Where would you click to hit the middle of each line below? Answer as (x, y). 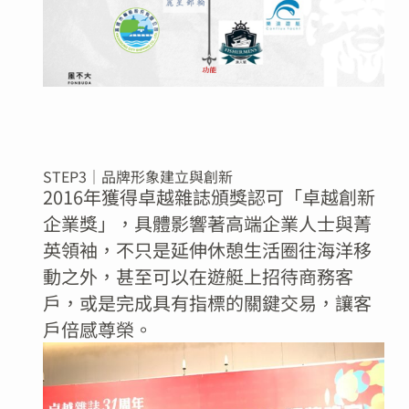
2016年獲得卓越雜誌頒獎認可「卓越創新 (209, 197)
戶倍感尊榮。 (97, 330)
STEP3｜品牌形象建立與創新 (137, 177)
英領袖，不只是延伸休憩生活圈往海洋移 (207, 250)
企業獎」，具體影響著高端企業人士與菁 (207, 224)
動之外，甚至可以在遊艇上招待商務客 (198, 277)
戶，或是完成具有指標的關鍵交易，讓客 (207, 303)
